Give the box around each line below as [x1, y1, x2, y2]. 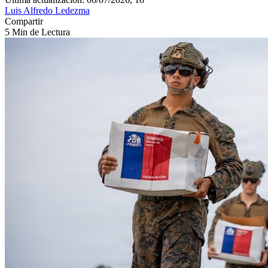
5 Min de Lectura [5, 26, 70, 37]
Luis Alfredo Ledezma [5, 5, 90, 16]
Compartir [5, 16, 43, 26]
